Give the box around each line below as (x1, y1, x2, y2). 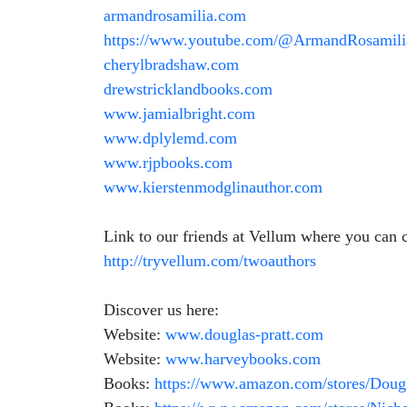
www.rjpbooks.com (104, 154, 233, 172)
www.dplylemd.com (104, 129, 237, 147)
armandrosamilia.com (104, 6, 246, 25)
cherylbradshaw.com (104, 55, 239, 74)
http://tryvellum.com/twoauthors (104, 252, 316, 270)
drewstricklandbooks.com (104, 80, 273, 98)
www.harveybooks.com (165, 350, 321, 368)
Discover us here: (104, 301, 219, 319)
